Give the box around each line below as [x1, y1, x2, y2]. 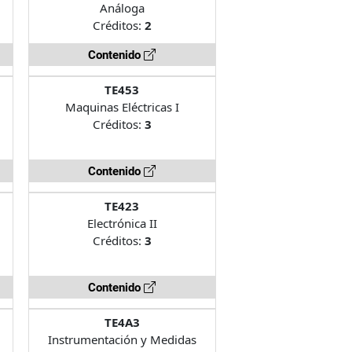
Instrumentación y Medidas [47, 331, 196, 347]
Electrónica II [86, 214, 157, 231]
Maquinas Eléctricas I [64, 98, 179, 115]
